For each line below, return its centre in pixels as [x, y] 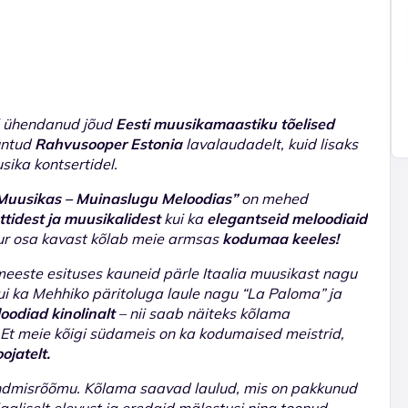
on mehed [273, 198]
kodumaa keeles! [282, 238]
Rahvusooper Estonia [108, 143]
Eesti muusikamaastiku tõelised [225, 123]
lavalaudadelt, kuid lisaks [270, 143]
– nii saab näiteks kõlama [202, 313]
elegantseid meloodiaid [287, 218]
